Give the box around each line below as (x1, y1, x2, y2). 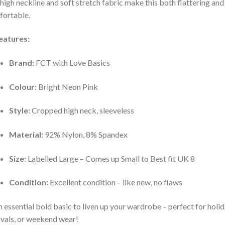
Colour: (9, 81, 37, 91)
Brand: (9, 58, 34, 68)
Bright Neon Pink (36, 81, 98, 91)
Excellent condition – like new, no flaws (48, 177, 182, 187)
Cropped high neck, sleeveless (30, 105, 134, 116)
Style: (9, 105, 30, 116)
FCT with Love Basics (34, 58, 110, 68)
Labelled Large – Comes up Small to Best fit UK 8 (26, 153, 195, 163)
